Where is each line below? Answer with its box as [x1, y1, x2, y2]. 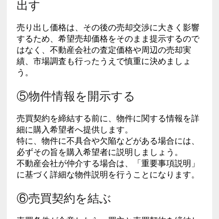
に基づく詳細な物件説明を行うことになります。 [16, 169, 199, 180]
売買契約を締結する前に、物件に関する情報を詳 [16, 112, 199, 124]
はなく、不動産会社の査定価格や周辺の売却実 [16, 44, 191, 55]
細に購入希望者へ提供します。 [16, 124, 133, 135]
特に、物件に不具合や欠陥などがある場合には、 [16, 135, 199, 146]
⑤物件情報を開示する [16, 86, 135, 104]
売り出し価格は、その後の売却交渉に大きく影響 [16, 22, 199, 33]
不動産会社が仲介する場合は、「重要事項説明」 [16, 157, 199, 169]
